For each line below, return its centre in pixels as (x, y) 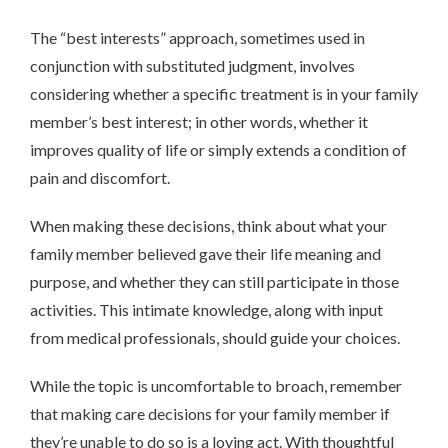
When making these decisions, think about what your (208, 225)
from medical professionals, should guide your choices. (215, 337)
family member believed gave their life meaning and (205, 253)
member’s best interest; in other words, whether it (199, 121)
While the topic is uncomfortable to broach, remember (216, 385)
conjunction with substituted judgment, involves (192, 65)
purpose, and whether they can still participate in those (214, 281)
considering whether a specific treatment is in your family (224, 93)
